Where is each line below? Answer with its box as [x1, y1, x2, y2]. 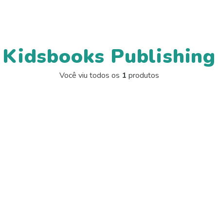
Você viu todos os [59, 70, 122, 81]
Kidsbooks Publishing [2, 43, 216, 70]
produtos [126, 70, 159, 81]
